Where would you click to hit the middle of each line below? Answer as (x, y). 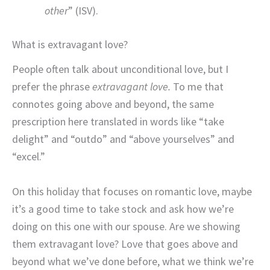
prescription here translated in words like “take (118, 122)
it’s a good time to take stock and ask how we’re (123, 209)
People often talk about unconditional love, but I (120, 69)
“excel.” (29, 157)
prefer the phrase (51, 87)
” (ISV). (83, 10)
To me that (197, 87)
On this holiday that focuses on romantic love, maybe (132, 192)
